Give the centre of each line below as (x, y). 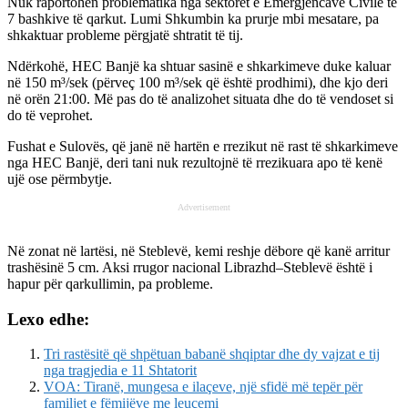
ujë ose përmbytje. (60, 178)
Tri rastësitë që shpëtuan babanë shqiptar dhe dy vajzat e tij (212, 354)
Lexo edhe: (48, 319)
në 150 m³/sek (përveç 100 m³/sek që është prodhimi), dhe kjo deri (198, 82)
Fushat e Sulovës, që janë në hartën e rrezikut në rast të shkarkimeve (203, 146)
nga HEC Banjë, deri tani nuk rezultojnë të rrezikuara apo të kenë (195, 162)
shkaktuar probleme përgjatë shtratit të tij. (125, 35)
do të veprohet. (50, 115)
